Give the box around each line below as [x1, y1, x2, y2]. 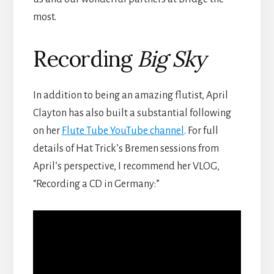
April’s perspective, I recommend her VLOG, [32, 160, 220, 172]
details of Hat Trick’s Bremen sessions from [32, 143, 219, 154]
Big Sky [136, 44, 206, 73]
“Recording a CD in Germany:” [32, 178, 160, 190]
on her [32, 125, 62, 136]
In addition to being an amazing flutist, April [32, 89, 228, 101]
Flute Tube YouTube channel [61, 125, 184, 136]
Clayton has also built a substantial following [32, 107, 231, 119]
